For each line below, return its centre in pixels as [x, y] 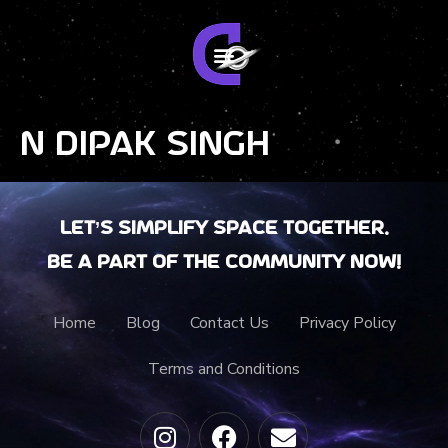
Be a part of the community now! [224, 263]
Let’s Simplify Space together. [224, 229]
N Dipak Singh [145, 145]
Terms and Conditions [224, 369]
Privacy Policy [347, 323]
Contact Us [229, 323]
